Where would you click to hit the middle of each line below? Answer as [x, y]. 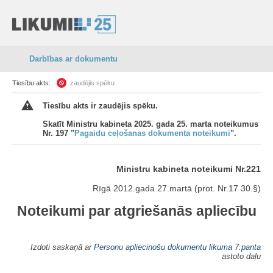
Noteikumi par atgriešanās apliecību [136, 211]
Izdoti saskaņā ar [62, 247]
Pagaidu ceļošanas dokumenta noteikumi [152, 133]
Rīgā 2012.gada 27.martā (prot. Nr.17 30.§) [177, 188]
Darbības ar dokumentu [73, 59]
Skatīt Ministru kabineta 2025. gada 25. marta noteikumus [151, 124]
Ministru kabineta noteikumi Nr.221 [189, 169]
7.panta [248, 247]
